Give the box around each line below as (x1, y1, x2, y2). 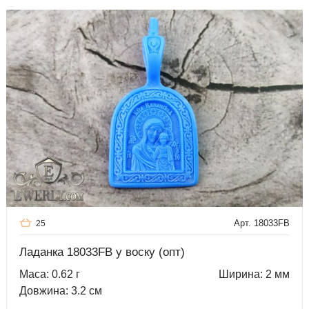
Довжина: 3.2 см (19, 285, 102, 297)
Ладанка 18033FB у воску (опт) (19, 246, 185, 259)
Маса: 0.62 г (19, 268, 80, 281)
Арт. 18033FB (234, 218, 290, 229)
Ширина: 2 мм (219, 268, 290, 281)
